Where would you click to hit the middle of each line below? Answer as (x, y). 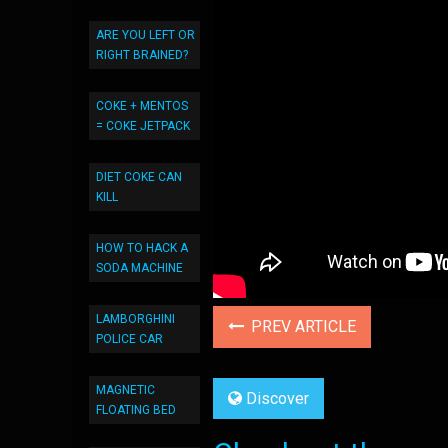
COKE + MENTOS (142, 106)
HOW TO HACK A (142, 248)
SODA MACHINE (139, 268)
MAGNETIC (125, 390)
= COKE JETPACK (143, 126)
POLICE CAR (129, 339)
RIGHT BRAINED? (142, 55)
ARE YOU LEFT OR (145, 35)
